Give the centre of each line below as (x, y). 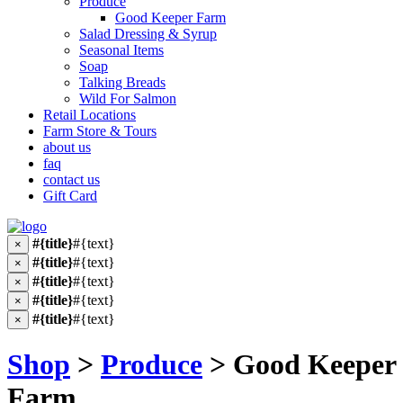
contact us (72, 179)
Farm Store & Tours (100, 131)
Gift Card (70, 196)
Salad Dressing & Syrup (148, 34)
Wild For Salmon (128, 99)
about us (67, 147)
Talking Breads (122, 82)
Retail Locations (90, 115)
